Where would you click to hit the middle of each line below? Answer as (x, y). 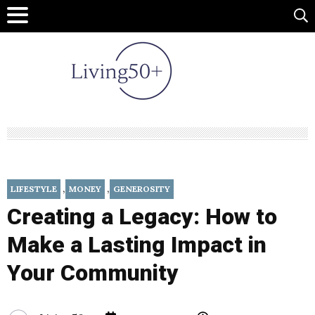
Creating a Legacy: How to (142, 217)
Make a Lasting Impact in (137, 245)
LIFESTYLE (34, 189)
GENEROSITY (142, 189)
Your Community (93, 273)
